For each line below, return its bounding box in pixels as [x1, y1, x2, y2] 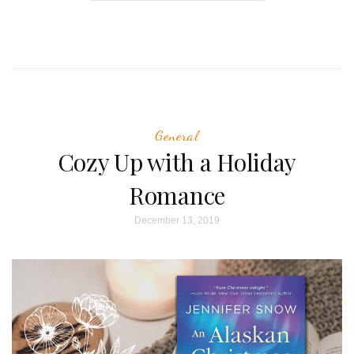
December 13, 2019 [134, 215, 220, 227]
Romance [129, 179, 225, 212]
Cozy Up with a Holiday [57, 146, 297, 179]
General [155, 126, 199, 145]
